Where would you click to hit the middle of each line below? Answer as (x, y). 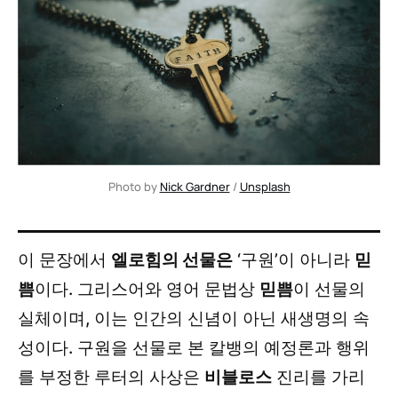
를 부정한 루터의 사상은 (111, 377)
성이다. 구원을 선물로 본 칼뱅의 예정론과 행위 (194, 347)
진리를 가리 (318, 377)
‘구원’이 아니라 (294, 259)
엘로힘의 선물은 (172, 259)
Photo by (134, 186)
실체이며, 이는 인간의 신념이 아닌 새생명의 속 (194, 318)
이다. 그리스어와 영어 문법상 (147, 289)
